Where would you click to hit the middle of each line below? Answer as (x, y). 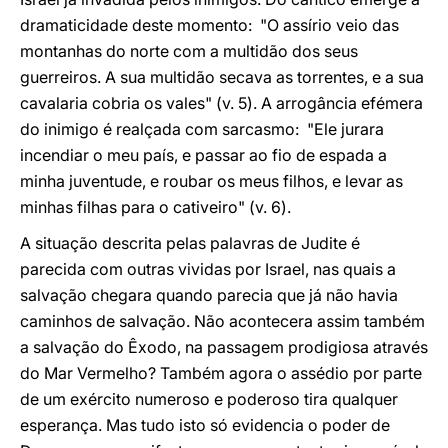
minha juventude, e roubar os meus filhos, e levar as (211, 181)
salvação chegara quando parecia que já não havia (209, 295)
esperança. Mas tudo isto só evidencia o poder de (205, 425)
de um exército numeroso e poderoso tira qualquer (209, 399)
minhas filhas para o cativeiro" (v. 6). (155, 207)
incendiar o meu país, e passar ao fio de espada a (203, 155)
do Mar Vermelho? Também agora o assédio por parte (221, 373)
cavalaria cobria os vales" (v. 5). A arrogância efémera (221, 103)
